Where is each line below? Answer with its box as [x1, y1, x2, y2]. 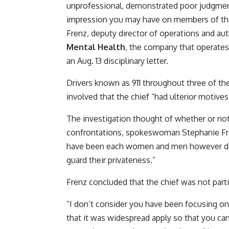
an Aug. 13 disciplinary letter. [66, 56, 168, 66]
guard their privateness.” [66, 155, 155, 166]
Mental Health [66, 42, 125, 53]
